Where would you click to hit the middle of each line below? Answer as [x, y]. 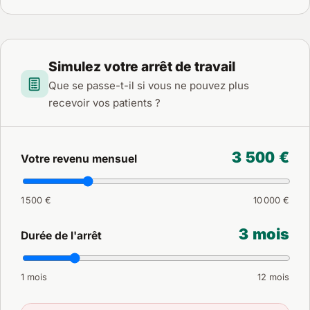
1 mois [34, 277]
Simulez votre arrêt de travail [142, 67]
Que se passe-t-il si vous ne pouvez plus [148, 86]
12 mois [274, 277]
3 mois [264, 234]
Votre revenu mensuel [79, 159]
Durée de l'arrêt [61, 235]
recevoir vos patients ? [104, 103]
